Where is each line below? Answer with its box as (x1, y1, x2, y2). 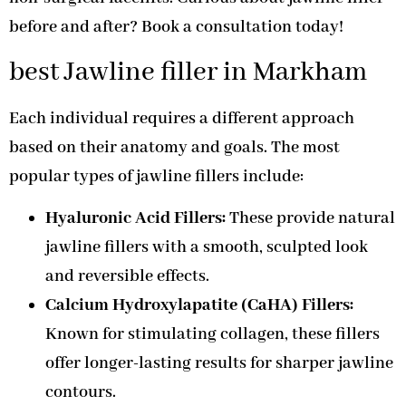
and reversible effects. (45, 266, 209, 288)
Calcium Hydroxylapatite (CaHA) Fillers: (45, 295, 353, 317)
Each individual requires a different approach (9, 107, 354, 130)
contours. (45, 382, 116, 404)
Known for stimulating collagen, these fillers (45, 324, 380, 346)
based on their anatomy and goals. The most (9, 136, 340, 159)
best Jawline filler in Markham (9, 54, 367, 90)
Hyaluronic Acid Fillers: (45, 208, 226, 230)
